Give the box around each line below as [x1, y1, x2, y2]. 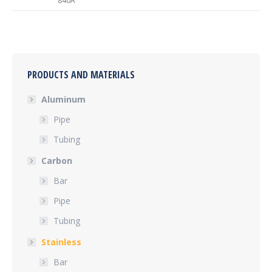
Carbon [41, 155, 72, 166]
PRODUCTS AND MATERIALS [27, 68, 135, 81]
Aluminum [41, 93, 86, 105]
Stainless [41, 236, 81, 248]
